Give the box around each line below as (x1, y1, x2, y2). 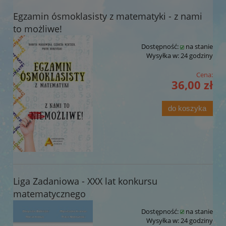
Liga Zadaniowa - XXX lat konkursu (13, 175, 157, 187)
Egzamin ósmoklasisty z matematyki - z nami (13, 10, 202, 23)
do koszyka (168, 104, 207, 113)
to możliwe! (13, 23, 62, 35)
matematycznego (13, 187, 86, 200)
